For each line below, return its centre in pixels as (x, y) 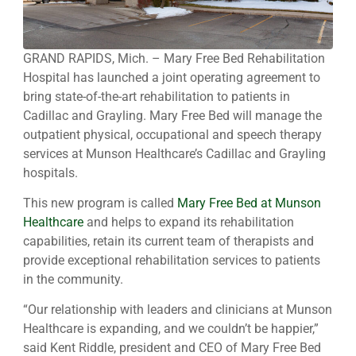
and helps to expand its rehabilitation (189, 222)
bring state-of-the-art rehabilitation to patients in (157, 96)
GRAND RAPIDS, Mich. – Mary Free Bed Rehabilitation (174, 58)
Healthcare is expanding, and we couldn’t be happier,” (171, 329)
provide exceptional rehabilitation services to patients (172, 260)
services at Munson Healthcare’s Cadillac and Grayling (174, 153)
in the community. (73, 279)
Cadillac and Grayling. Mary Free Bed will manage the (172, 115)
